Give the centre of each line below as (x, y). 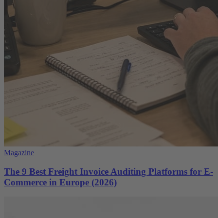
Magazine (19, 152)
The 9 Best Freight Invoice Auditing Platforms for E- (109, 171)
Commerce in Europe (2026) (60, 182)
